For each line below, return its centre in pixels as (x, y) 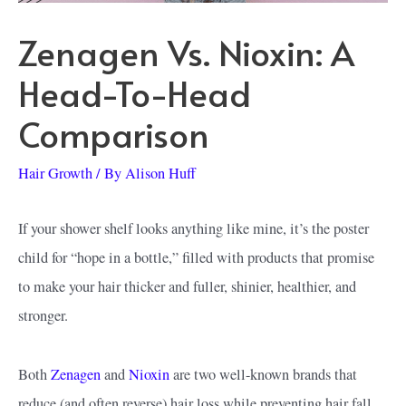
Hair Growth (55, 174)
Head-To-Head (135, 93)
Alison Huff (160, 174)
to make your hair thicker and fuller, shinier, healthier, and (187, 287)
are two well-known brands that (263, 374)
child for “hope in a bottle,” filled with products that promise (196, 258)
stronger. (43, 316)
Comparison (114, 134)
